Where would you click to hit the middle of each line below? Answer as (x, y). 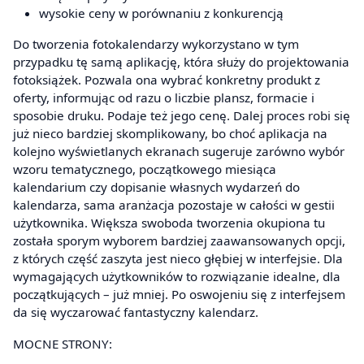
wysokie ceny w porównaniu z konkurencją (161, 13)
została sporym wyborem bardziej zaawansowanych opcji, (179, 240)
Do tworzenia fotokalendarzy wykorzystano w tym (156, 43)
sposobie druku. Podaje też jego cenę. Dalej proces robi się (182, 115)
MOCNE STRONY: (63, 344)
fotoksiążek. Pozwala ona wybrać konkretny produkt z (167, 79)
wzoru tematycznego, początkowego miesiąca (145, 169)
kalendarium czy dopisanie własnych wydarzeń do (156, 186)
